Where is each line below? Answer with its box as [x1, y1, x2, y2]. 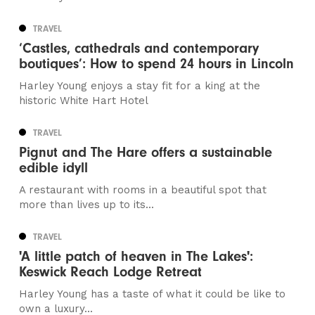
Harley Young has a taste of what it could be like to [19, 288, 286, 301]
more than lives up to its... [19, 198, 155, 212]
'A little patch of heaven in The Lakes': [19, 248, 254, 265]
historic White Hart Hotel [19, 94, 149, 108]
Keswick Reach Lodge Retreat [19, 264, 202, 281]
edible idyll [19, 160, 89, 176]
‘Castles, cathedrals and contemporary [19, 40, 259, 57]
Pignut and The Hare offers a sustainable [19, 144, 273, 161]
